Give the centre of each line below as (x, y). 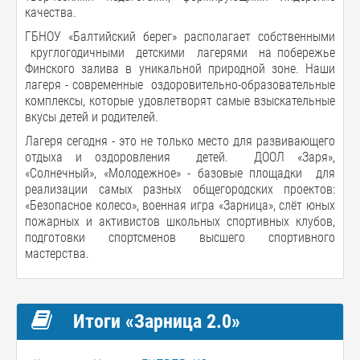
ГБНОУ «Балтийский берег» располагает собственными (180, 36)
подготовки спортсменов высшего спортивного (180, 237)
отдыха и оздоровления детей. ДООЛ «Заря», (180, 157)
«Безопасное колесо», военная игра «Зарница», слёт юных (180, 205)
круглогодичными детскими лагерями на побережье (180, 52)
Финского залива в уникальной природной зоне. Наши (180, 68)
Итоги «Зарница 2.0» (154, 321)
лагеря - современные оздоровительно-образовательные (180, 84)
